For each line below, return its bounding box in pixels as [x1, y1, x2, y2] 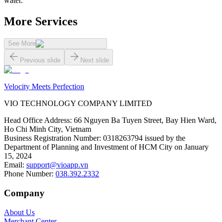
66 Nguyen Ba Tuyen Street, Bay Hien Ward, [74, 116, 217, 125]
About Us [4, 208, 35, 217]
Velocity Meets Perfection [4, 82, 84, 91]
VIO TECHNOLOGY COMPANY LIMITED [4, 99, 152, 108]
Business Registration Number [4, 134, 99, 143]
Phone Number [4, 169, 52, 178]
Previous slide [20, 56, 60, 64]
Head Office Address [4, 116, 70, 125]
